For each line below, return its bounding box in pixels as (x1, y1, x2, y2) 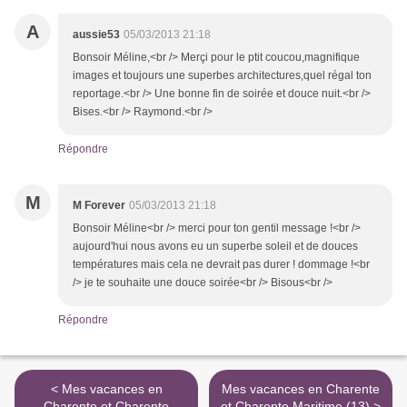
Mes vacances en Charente (222, 382, 380, 397)
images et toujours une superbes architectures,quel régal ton (73, 69, 372, 83)
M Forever (73, 199, 125, 213)
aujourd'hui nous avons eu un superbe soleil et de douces (73, 240, 358, 253)
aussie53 (73, 28, 120, 42)
